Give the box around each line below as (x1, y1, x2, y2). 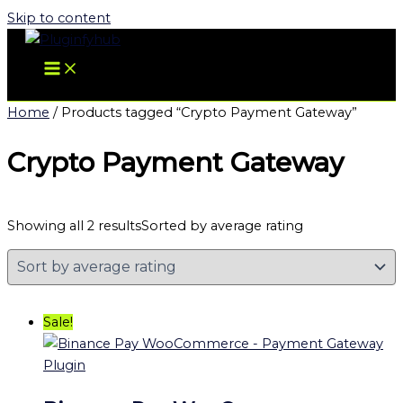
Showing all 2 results (7, 217, 141, 234)
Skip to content (7, 10, 111, 26)
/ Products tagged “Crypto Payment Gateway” (49, 104, 357, 121)
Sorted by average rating (141, 217, 303, 234)
